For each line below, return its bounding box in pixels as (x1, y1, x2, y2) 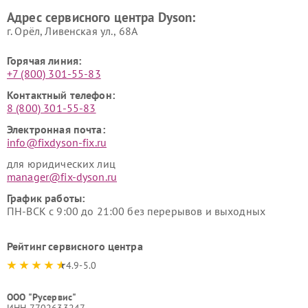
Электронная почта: (7, 122, 105, 136)
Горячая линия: (7, 54, 82, 67)
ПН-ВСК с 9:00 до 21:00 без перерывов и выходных (7, 204, 266, 218)
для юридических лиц (7, 157, 115, 170)
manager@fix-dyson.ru (7, 170, 117, 184)
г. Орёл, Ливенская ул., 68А (7, 24, 138, 38)
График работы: (7, 191, 85, 205)
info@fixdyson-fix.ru (7, 135, 107, 149)
